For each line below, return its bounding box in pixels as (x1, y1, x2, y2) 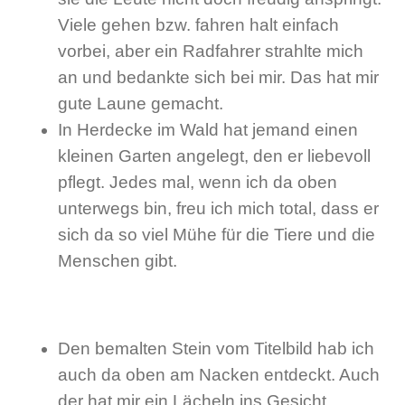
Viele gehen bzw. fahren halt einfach (58, 15, 339, 35)
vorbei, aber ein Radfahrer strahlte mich (58, 42, 363, 61)
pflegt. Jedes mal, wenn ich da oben (58, 173, 337, 193)
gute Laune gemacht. (58, 94, 223, 114)
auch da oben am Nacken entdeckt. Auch (58, 364, 380, 384)
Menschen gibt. (58, 251, 177, 271)
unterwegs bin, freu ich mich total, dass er (58, 199, 379, 219)
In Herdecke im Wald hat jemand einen (58, 120, 358, 140)
